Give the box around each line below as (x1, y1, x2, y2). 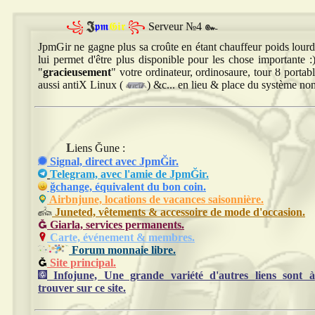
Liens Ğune (75, 142, 122, 154)
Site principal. (47, 257, 116, 269)
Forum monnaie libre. (69, 244, 176, 256)
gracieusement (43, 66, 111, 78)
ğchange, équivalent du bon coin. (47, 181, 206, 193)
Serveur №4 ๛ (148, 20, 218, 32)
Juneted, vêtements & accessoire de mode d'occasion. (52, 206, 305, 218)
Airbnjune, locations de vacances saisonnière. (47, 193, 264, 205)
